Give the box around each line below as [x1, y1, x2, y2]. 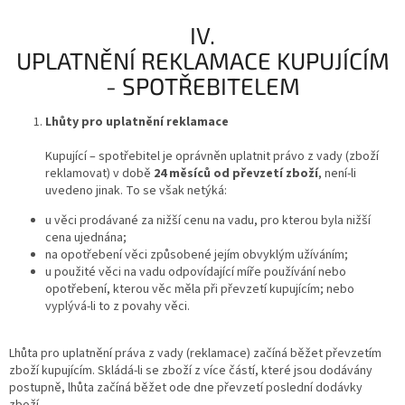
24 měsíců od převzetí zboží [154, 165, 318, 184]
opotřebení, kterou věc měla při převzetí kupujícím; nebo [45, 280, 354, 299]
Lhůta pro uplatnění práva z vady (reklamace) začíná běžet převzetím [9, 344, 381, 363]
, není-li [318, 165, 356, 184]
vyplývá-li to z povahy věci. [45, 297, 190, 316]
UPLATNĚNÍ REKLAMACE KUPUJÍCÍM [15, 45, 390, 74]
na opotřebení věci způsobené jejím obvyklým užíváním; [45, 246, 348, 265]
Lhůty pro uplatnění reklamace [45, 113, 229, 132]
